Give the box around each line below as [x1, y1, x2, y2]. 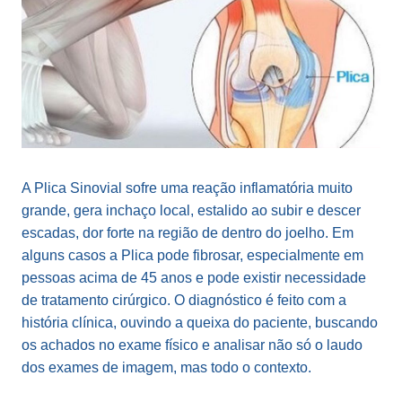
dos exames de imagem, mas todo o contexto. [22, 360, 311, 375]
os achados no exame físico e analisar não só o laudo [22, 337, 363, 353]
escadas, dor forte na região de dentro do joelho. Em [22, 225, 354, 240]
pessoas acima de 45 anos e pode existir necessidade [22, 270, 366, 285]
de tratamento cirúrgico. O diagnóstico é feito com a [22, 293, 346, 308]
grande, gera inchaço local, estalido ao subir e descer [22, 203, 361, 218]
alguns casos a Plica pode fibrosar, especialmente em [22, 248, 363, 263]
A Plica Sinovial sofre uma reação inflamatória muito [22, 180, 353, 196]
